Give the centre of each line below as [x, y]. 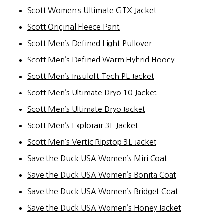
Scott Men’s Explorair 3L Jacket [83, 125]
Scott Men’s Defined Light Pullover [89, 43]
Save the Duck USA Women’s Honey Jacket [104, 208]
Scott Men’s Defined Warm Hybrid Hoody [101, 59]
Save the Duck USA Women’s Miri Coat [97, 158]
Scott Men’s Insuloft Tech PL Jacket [91, 76]
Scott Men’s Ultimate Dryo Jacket [86, 109]
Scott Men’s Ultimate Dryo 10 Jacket [92, 92]
